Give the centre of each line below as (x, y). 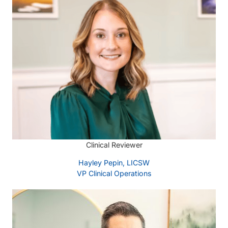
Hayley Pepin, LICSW (114, 163)
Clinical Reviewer (114, 145)
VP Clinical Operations (114, 174)
